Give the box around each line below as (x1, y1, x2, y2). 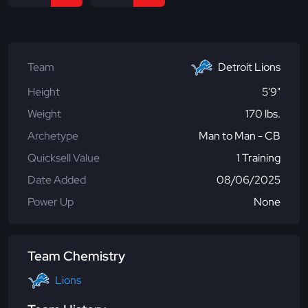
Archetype (27, 128, 78, 143)
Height (27, 84, 60, 99)
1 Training (236, 150, 280, 165)
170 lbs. (245, 106, 280, 121)
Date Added (27, 172, 86, 187)
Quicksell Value (27, 150, 100, 165)
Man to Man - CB (199, 128, 280, 143)
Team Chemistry (27, 247, 125, 265)
